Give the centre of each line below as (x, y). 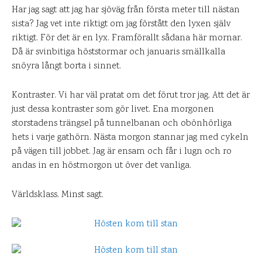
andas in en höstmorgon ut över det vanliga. (101, 166)
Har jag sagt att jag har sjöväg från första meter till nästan (126, 10)
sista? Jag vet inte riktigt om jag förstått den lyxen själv (121, 24)
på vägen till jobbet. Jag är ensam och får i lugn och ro (122, 152)
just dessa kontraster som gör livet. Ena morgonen (113, 110)
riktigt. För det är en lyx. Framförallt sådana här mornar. (127, 38)
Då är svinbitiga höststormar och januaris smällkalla (118, 52)
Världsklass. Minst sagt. (58, 195)
